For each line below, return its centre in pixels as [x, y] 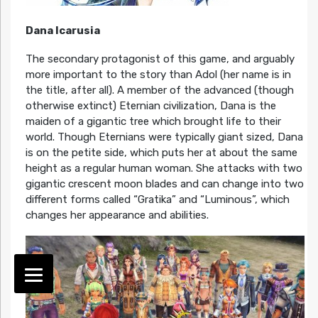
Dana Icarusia [62, 30]
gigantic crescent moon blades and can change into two [164, 183]
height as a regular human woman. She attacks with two [164, 168]
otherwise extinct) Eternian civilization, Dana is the [150, 105]
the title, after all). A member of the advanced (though [159, 90]
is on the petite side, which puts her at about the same [161, 152]
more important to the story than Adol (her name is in [158, 74]
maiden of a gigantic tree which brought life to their [153, 121]
